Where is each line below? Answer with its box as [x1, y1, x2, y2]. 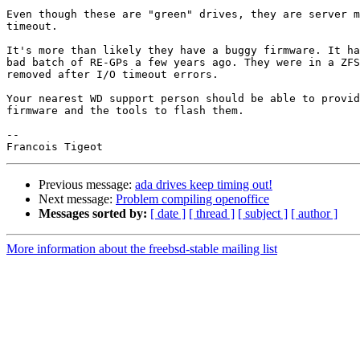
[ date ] [150, 207, 186, 221]
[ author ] [291, 207, 337, 221]
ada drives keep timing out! [135, 178, 272, 192]
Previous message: [39, 178, 135, 192]
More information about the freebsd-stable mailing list [6, 242, 277, 256]
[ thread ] [189, 207, 235, 221]
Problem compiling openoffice [116, 192, 269, 207]
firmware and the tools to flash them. [6, 104, 244, 117]
